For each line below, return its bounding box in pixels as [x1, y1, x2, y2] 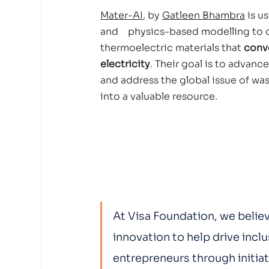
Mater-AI [100, 9, 144, 22]
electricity [100, 58, 151, 70]
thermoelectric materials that [100, 41, 244, 54]
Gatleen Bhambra [162, 9, 246, 22]
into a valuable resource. [100, 90, 223, 103]
